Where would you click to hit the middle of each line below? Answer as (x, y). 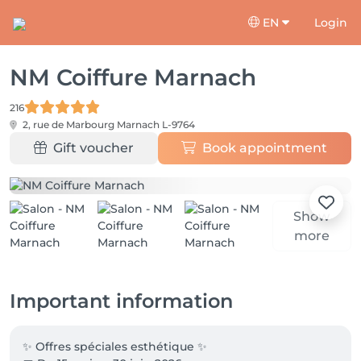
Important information (121, 301)
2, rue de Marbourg (68, 124)
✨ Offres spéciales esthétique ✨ (115, 346)
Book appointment (265, 148)
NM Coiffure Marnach (133, 77)
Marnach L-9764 (156, 124)
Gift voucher (93, 148)
